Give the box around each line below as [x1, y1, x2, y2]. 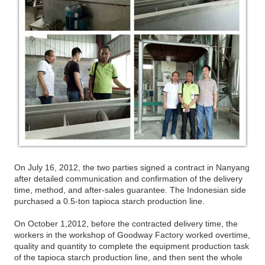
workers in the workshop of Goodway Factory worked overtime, [14, 230, 251, 240]
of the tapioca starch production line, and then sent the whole [14, 253, 243, 263]
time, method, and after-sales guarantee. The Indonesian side [14, 185, 247, 195]
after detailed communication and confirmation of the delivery [14, 174, 243, 184]
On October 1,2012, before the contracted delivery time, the [14, 219, 238, 229]
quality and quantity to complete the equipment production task [14, 241, 250, 251]
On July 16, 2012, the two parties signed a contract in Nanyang [14, 163, 250, 173]
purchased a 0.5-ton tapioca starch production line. [14, 196, 205, 206]
